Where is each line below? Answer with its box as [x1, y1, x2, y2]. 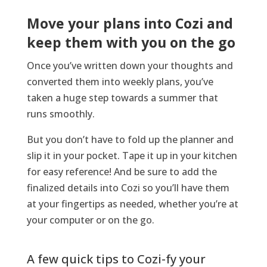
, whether [153, 197, 199, 210]
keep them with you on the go [26, 32, 235, 52]
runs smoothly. [26, 107, 97, 120]
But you [26, 132, 65, 146]
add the [181, 164, 217, 178]
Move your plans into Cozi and [26, 13, 233, 33]
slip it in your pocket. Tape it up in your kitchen [26, 148, 237, 162]
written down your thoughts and [81, 58, 233, 72]
